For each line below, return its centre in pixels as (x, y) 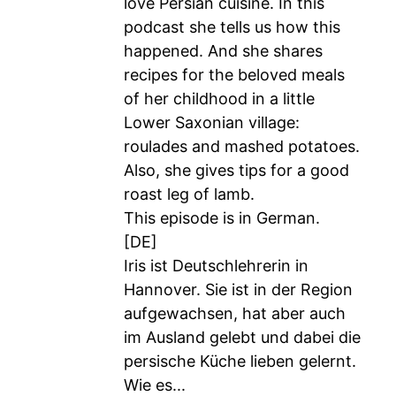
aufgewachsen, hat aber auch (235, 313)
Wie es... (155, 385)
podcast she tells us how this (232, 27)
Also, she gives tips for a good (236, 170)
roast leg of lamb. (189, 194)
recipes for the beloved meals (234, 75)
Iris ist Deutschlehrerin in (216, 266)
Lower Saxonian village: (212, 122)
